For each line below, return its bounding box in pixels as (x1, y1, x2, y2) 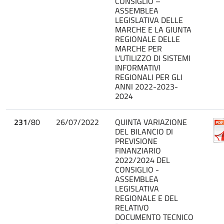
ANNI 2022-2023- (115, 80, 178, 92)
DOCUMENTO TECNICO (115, 210, 193, 223)
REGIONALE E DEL (115, 191, 178, 204)
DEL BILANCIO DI (115, 125, 173, 137)
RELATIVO (115, 201, 149, 213)
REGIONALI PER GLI (115, 70, 182, 83)
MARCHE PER (115, 42, 162, 54)
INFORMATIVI (115, 61, 160, 73)
